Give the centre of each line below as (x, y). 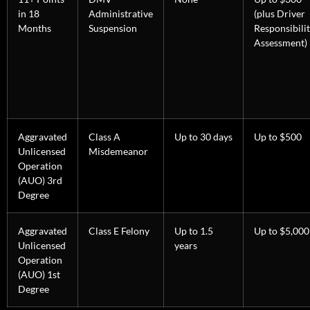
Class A (104, 137)
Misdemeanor (118, 152)
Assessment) (281, 43)
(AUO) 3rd (40, 181)
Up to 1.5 (194, 231)
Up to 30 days (203, 137)
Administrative (121, 14)
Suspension (113, 28)
